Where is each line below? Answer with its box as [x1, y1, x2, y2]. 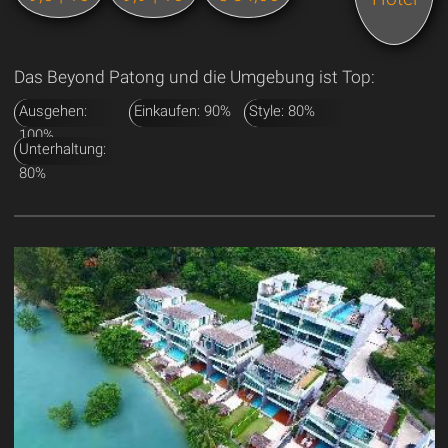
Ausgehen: [18, 101, 87, 120]
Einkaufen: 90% [133, 101, 231, 120]
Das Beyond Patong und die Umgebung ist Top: [13, 66, 375, 87]
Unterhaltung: [18, 139, 106, 158]
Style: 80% [248, 101, 315, 120]
